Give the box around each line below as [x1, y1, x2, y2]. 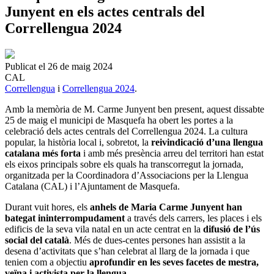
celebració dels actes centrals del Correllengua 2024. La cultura [5, 125, 248, 136]
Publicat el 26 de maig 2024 [5, 61, 113, 72]
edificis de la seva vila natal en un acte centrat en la [5, 223, 203, 234]
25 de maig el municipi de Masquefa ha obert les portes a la [5, 114, 233, 125]
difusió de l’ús [203, 223, 260, 234]
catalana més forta [5, 147, 81, 158]
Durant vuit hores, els [5, 201, 90, 212]
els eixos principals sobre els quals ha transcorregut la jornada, [5, 158, 243, 169]
